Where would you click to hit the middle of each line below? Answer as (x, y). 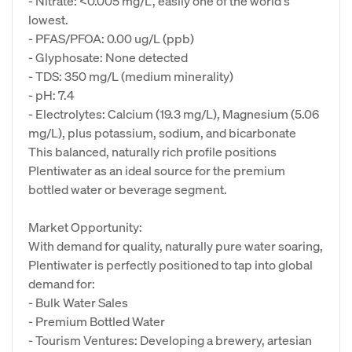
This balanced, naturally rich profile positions (152, 151)
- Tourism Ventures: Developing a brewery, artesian (170, 340)
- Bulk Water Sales (78, 302)
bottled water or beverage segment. (128, 189)
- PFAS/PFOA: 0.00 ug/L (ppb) (111, 38)
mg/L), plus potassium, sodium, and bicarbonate (162, 132)
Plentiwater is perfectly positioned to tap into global (170, 264)
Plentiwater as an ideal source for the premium (157, 170)
